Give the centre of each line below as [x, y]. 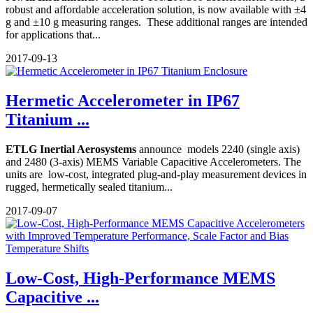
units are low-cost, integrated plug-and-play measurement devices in [156, 174]
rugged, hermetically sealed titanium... [89, 187]
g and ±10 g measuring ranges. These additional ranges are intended [156, 22]
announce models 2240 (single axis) [219, 149]
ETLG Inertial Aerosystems [72, 149]
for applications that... [53, 35]
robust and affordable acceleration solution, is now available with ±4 [156, 10]
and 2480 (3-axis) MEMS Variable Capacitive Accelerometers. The [153, 161]
